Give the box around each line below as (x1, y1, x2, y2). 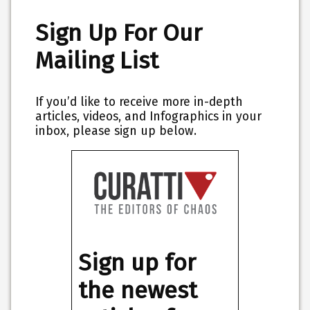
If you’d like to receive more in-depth (35, 94, 244, 109)
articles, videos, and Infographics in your (35, 109, 262, 124)
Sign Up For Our (35, 19, 203, 48)
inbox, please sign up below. (35, 123, 197, 138)
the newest (77, 276, 197, 305)
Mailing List (35, 46, 159, 75)
